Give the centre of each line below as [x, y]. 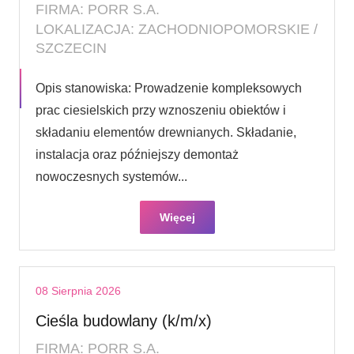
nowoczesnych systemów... [111, 176]
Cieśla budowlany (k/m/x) [124, 320]
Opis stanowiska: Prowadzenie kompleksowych [169, 88]
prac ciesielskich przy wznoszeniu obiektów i [161, 110]
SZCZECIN [71, 48]
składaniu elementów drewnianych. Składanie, [166, 132]
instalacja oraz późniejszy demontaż [137, 154]
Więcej [177, 217]
